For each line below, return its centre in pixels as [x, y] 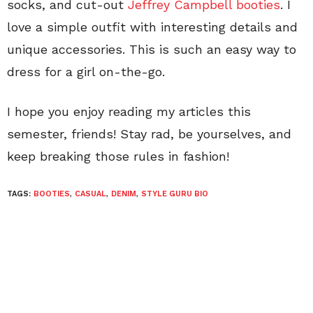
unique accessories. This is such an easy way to [152, 49]
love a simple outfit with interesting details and [152, 27]
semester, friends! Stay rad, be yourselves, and [149, 133]
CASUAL [90, 194]
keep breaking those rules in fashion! [118, 156]
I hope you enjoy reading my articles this [129, 111]
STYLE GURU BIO [175, 194]
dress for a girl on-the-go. [86, 71]
